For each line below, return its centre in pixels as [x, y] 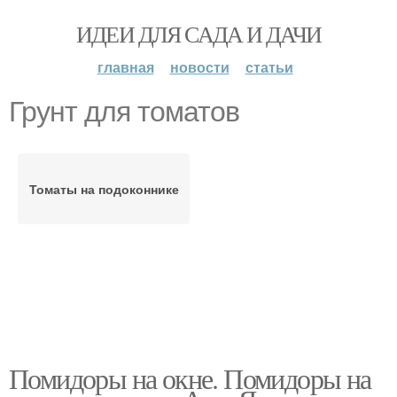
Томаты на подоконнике [104, 189]
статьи [269, 67]
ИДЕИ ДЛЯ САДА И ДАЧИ [198, 34]
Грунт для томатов [124, 112]
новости [199, 67]
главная [125, 67]
